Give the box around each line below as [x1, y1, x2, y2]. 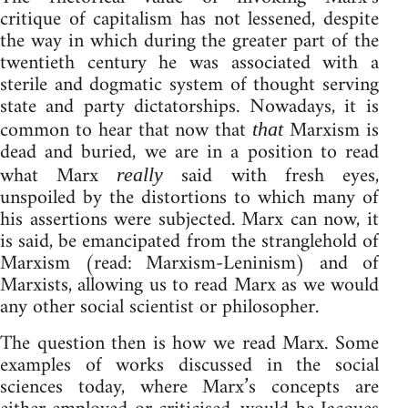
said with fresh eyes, [163, 158, 379, 194]
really [117, 162, 164, 186]
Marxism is [283, 112, 379, 148]
